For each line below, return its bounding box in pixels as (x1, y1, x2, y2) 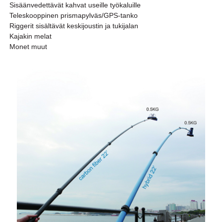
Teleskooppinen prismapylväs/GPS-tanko (9, 11, 138, 20)
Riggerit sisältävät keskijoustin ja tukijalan (9, 22, 138, 30)
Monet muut (9, 43, 47, 51)
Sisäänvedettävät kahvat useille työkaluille (9, 1, 141, 9)
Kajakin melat (9, 32, 52, 41)
